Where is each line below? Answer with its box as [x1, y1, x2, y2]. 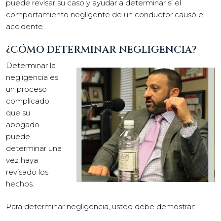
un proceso [6, 84, 47, 94]
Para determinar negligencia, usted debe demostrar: [6, 202, 195, 211]
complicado [6, 96, 49, 106]
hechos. [6, 179, 34, 188]
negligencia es [6, 72, 58, 82]
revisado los [6, 167, 48, 177]
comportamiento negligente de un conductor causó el [6, 10, 205, 19]
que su [6, 108, 30, 117]
